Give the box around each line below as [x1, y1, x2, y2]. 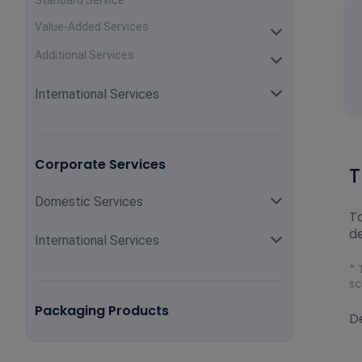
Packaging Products [35, 301, 169, 320]
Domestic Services [35, 194, 143, 209]
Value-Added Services [35, 20, 149, 33]
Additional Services [35, 48, 134, 61]
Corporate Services [35, 155, 166, 174]
